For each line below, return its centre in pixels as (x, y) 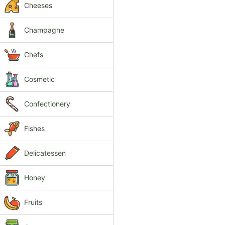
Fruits (33, 202)
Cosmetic (39, 79)
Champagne (44, 30)
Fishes (34, 128)
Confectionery (47, 104)
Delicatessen (45, 153)
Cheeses (38, 5)
